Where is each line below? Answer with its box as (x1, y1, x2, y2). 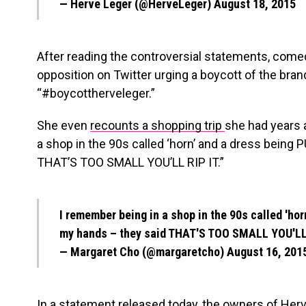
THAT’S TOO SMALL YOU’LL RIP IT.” (37, 155, 224, 169)
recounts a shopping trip (90, 118, 225, 133)
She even (37, 118, 90, 133)
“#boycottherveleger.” (37, 86, 155, 100)
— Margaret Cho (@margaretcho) (59, 245, 227, 259)
